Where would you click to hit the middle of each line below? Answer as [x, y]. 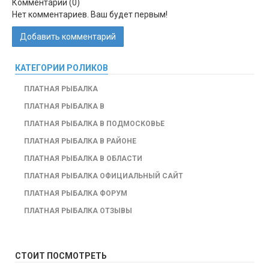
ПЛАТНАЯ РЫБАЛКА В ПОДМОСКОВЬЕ [94, 123]
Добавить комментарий [68, 36]
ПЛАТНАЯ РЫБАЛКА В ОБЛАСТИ [83, 158]
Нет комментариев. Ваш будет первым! [90, 14]
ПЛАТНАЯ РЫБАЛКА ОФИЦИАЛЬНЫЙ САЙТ [104, 176]
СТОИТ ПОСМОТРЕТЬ [61, 255]
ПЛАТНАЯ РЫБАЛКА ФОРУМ [76, 193]
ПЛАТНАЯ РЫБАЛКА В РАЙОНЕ [80, 141]
